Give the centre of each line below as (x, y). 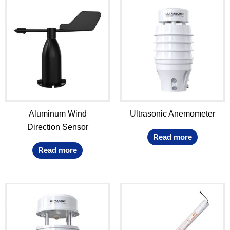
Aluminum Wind (57, 114)
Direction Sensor (57, 127)
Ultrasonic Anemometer (172, 114)
